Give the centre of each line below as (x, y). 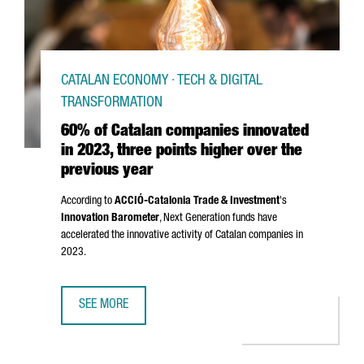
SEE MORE (104, 305)
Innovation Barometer (110, 219)
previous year (107, 171)
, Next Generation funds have (218, 219)
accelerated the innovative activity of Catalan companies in (182, 236)
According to (88, 201)
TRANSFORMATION (112, 103)
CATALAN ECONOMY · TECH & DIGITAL (162, 81)
